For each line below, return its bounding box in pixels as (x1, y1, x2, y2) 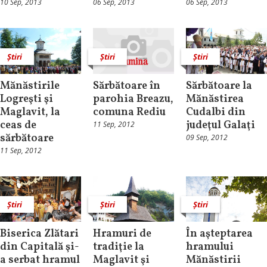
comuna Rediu (92, 104, 166, 120)
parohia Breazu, (92, 91, 173, 107)
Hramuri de (92, 226, 151, 242)
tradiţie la (92, 240, 144, 255)
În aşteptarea (185, 226, 253, 242)
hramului (185, 240, 234, 255)
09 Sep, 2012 (185, 132, 228, 142)
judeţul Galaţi (185, 117, 255, 133)
